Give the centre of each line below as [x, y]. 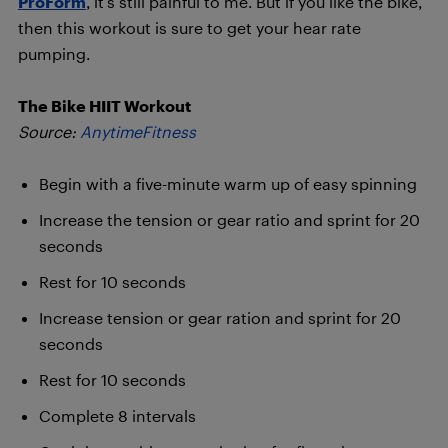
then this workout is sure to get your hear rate [189, 27]
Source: [49, 131]
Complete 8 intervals [117, 415]
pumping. [54, 53]
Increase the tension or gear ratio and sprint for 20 [229, 219]
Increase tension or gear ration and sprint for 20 [220, 317]
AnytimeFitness [138, 131]
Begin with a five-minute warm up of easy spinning [228, 183]
